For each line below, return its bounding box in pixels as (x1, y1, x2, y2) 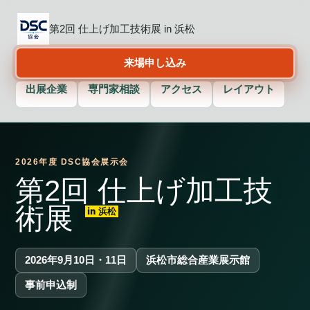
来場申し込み (124, 57, 186, 69)
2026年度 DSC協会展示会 (15, 157, 129, 167)
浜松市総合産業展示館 (146, 254, 250, 266)
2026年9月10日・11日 (25, 254, 127, 266)
